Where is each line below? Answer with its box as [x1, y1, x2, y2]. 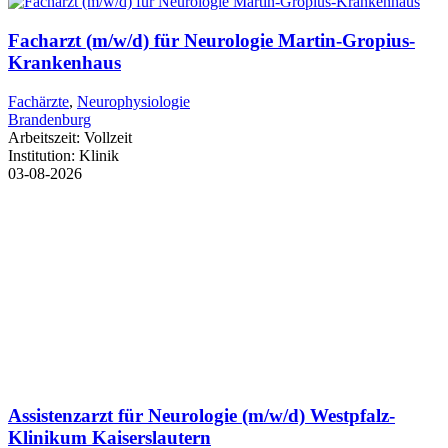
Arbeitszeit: [8, 128, 84, 146]
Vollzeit [84, 128, 132, 146]
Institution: [8, 146, 79, 164]
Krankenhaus [8, 51, 121, 73]
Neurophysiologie [77, 92, 190, 110]
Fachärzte [8, 92, 69, 110]
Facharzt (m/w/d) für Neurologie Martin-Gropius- [8, 29, 415, 51]
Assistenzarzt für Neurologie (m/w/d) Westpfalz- [8, 405, 395, 427]
